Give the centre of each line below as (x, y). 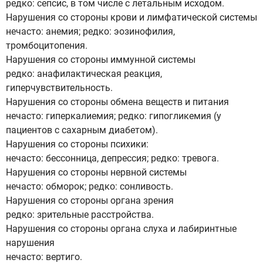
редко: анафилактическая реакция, (84, 74)
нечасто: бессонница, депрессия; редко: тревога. (112, 158)
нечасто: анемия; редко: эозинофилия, (90, 31)
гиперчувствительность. (59, 88)
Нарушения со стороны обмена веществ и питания (117, 102)
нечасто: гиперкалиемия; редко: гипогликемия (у (114, 116)
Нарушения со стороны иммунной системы (101, 60)
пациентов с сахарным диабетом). (82, 130)
